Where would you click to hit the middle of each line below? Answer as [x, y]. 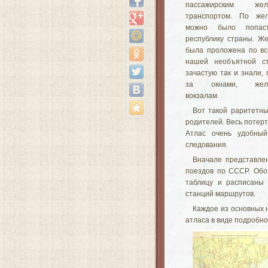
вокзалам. [202, 96]
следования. [207, 145]
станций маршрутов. [220, 194]
